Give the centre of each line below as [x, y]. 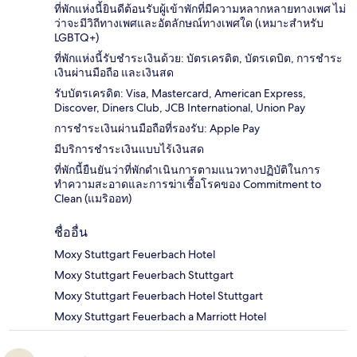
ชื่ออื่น [71, 233]
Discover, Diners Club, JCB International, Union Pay [180, 108]
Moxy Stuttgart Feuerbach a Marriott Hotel [160, 317]
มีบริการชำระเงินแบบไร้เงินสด [129, 149]
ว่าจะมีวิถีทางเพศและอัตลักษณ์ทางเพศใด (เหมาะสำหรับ [189, 24]
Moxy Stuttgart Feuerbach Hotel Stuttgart [159, 296]
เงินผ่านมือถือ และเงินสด [114, 73]
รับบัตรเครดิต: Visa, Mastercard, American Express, [180, 94]
